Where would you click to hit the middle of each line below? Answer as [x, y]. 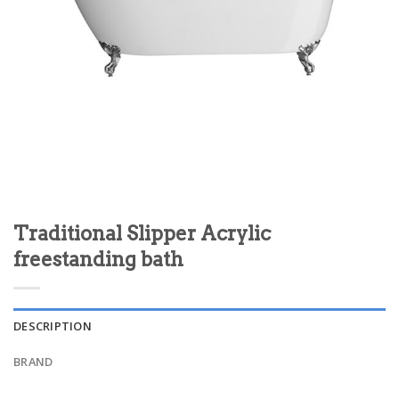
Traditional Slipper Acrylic [142, 233]
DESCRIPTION [53, 326]
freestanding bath [98, 259]
